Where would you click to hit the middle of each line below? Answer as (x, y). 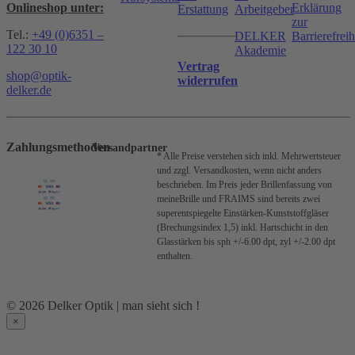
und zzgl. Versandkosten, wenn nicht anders (239, 171)
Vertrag (198, 67)
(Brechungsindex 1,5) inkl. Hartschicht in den (242, 228)
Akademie (260, 51)
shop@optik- (39, 76)
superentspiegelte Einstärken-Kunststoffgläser (243, 214)
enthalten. (175, 256)
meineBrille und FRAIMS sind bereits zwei (239, 199)
